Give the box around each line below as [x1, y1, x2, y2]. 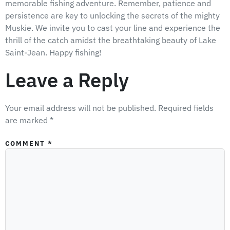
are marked [5, 114, 50, 125]
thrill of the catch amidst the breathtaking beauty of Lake [5, 34, 216, 45]
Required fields [158, 102, 214, 113]
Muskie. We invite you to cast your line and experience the [5, 22, 220, 33]
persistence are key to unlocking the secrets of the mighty [5, 10, 220, 21]
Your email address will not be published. [5, 102, 156, 113]
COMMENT [5, 139, 48, 148]
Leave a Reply [5, 67, 129, 93]
